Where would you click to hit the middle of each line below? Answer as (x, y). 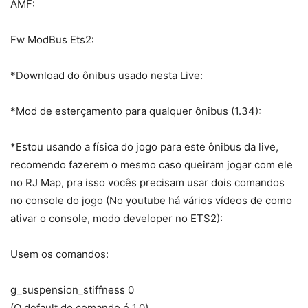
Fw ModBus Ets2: (52, 40)
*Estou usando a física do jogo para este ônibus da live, (144, 147)
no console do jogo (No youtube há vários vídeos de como (151, 201)
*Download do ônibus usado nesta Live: (107, 76)
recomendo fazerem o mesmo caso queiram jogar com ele (152, 165)
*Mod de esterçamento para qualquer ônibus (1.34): (136, 111)
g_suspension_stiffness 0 (72, 290)
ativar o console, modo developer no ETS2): (117, 219)
